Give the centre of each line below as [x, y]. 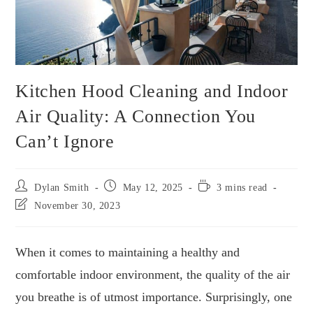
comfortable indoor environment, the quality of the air [153, 275]
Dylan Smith [62, 188]
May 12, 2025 [153, 188]
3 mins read [242, 188]
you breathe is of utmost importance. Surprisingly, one [154, 297]
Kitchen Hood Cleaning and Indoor [152, 92]
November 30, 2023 [78, 206]
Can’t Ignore [65, 142]
